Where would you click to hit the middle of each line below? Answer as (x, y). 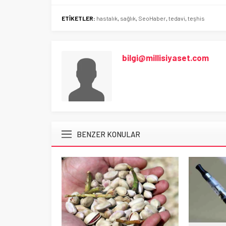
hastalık (107, 18)
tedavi (177, 18)
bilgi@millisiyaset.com (165, 57)
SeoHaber (152, 18)
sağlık (128, 18)
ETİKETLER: (78, 18)
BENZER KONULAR (108, 134)
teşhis (196, 18)
